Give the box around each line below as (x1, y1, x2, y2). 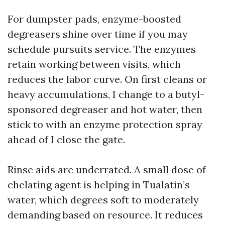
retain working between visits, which (8, 58, 181, 70)
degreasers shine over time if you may (8, 28, 188, 40)
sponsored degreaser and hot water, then (8, 103, 202, 116)
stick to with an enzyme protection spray (8, 118, 202, 131)
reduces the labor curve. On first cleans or (8, 73, 207, 85)
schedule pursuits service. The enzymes (8, 43, 196, 55)
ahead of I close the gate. (8, 133, 125, 146)
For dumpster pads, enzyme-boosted (8, 13, 181, 25)
